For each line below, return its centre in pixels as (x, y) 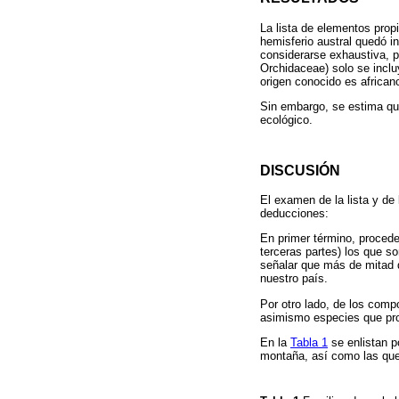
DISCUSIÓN (300, 170)
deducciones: (294, 214)
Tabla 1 (309, 342)
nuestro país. (294, 279)
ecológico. (286, 119)
